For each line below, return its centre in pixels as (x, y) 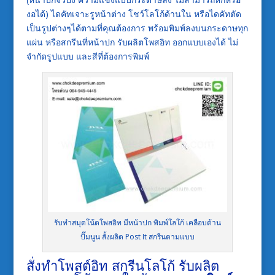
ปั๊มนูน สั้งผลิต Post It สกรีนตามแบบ (137, 237)
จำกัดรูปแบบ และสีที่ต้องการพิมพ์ (87, 56)
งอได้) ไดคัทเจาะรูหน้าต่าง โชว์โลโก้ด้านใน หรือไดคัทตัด (134, 14)
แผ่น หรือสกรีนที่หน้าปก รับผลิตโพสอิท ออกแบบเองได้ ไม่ (132, 42)
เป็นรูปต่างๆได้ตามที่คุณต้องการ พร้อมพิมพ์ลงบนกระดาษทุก (137, 28)
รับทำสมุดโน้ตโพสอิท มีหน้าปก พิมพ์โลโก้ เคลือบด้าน (137, 223)
